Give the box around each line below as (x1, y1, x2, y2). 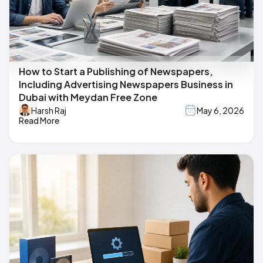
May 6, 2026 (197, 104, 244, 116)
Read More (19, 115, 59, 126)
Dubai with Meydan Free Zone (19, 91, 157, 104)
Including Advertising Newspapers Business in (19, 78, 233, 91)
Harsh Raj (31, 104, 66, 116)
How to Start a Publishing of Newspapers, (19, 65, 213, 78)
